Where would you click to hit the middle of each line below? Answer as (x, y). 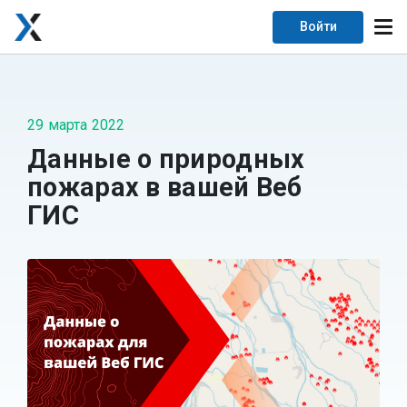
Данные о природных (166, 159)
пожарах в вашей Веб (165, 187)
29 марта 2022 (76, 125)
